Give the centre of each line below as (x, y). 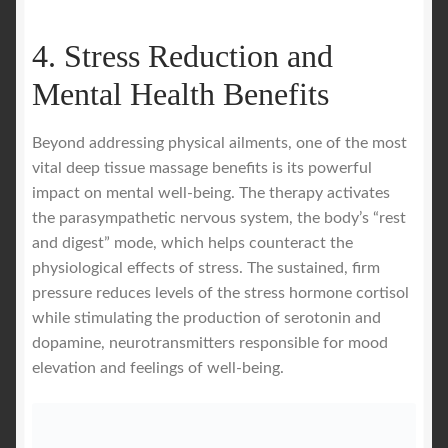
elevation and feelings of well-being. (158, 367)
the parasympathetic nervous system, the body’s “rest (219, 217)
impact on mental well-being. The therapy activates (211, 192)
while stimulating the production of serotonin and (206, 317)
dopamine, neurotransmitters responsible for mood (210, 342)
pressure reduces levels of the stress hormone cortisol (220, 292)
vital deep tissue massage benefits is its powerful (202, 167)
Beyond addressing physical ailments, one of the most (219, 142)
